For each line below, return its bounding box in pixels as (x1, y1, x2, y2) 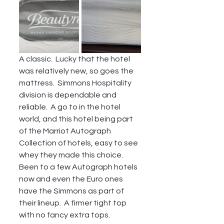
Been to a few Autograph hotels (19, 163, 139, 171)
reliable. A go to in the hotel (19, 103, 122, 111)
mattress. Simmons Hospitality (19, 79, 133, 87)
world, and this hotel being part (19, 115, 134, 123)
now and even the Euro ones (19, 175, 124, 183)
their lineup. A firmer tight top (19, 199, 128, 207)
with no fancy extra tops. (19, 211, 113, 219)
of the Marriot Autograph (19, 127, 112, 135)
